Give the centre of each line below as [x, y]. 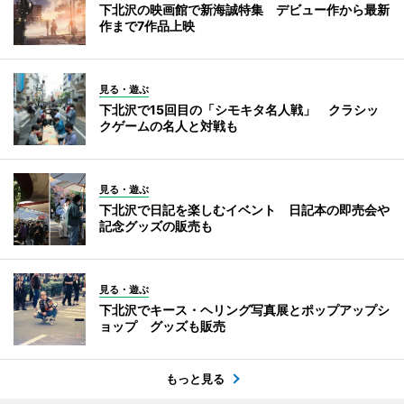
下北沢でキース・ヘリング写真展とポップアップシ [244, 309]
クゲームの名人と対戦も [169, 125]
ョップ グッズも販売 [162, 326]
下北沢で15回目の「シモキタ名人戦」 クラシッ [239, 109]
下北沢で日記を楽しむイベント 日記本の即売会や [244, 209]
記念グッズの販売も [156, 225]
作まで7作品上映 [147, 25]
